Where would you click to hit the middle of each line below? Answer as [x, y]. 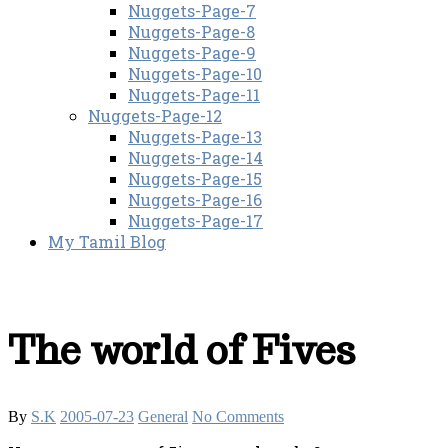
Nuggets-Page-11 [194, 95]
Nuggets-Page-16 [195, 200]
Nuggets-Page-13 [195, 137]
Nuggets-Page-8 [191, 32]
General [163, 417]
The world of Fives [181, 350]
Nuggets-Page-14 [195, 158]
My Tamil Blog [107, 242]
